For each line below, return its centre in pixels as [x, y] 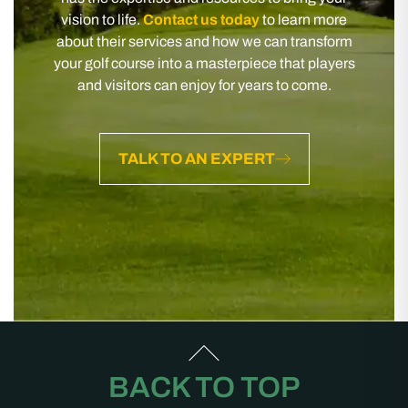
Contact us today [201, 19]
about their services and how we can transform [204, 41]
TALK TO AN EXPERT [196, 158]
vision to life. [102, 19]
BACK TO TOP [204, 387]
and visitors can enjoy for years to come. [204, 85]
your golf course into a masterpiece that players [204, 63]
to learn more [303, 19]
